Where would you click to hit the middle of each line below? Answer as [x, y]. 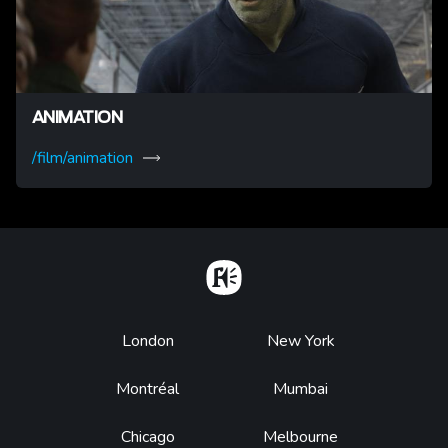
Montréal [147, 389]
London [147, 341]
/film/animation [82, 158]
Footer [148, 344]
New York [300, 341]
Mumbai [300, 389]
